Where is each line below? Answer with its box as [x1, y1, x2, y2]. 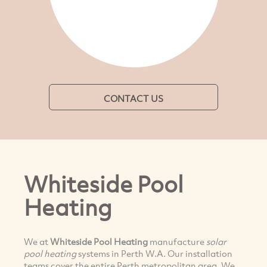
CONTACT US [104, 92, 163, 104]
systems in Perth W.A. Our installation [76, 247, 232, 259]
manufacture [148, 235, 206, 247]
